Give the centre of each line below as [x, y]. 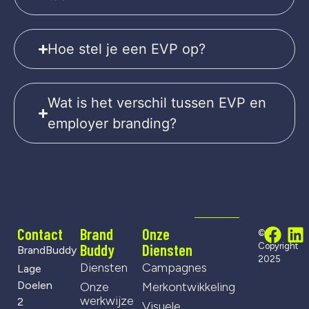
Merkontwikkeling [189, 287]
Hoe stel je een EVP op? [127, 49]
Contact [40, 234]
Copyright [278, 246]
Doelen [35, 286]
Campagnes [175, 268]
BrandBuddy [47, 250]
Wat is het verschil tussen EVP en [157, 103]
